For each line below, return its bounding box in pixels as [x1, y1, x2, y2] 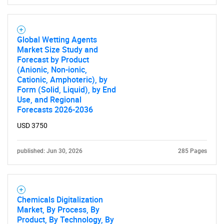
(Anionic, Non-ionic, [17, 64, 87, 75]
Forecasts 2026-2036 [17, 104, 93, 115]
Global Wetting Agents [17, 34, 97, 45]
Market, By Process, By [17, 204, 99, 215]
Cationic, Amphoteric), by [17, 74, 107, 85]
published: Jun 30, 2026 [17, 147, 82, 154]
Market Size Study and [17, 44, 98, 55]
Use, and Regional [17, 94, 81, 105]
